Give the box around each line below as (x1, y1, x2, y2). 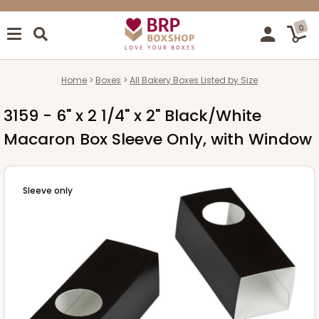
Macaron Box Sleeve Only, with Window (4, 127, 312, 150)
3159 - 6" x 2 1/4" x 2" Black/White (4, 104, 261, 127)
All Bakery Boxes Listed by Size (130, 73, 258, 86)
